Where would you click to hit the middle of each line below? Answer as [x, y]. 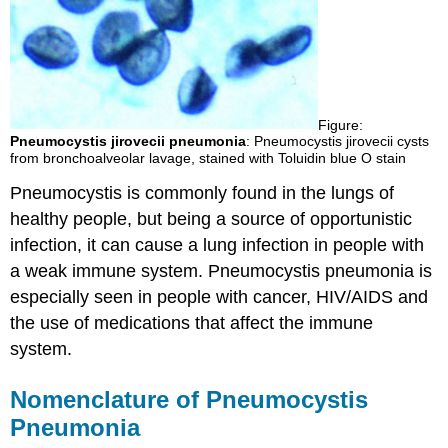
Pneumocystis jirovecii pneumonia [128, 141]
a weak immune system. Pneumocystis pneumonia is [221, 271]
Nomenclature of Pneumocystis [189, 400]
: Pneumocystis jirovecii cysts [338, 141]
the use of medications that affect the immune [192, 323]
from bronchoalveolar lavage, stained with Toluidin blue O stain [208, 158]
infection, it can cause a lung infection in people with [217, 245]
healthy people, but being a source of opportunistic [211, 219]
